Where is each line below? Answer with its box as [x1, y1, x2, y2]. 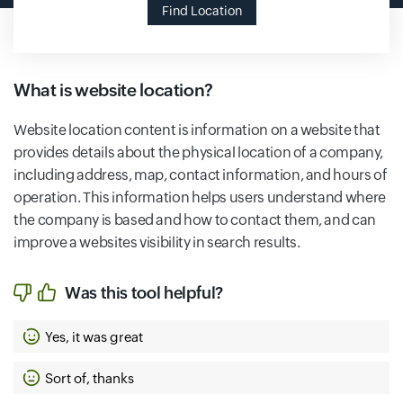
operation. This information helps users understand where [13, 189, 386, 206]
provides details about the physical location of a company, [13, 144, 384, 161]
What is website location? [13, 80, 213, 100]
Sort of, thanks [45, 370, 134, 386]
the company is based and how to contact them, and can [13, 211, 376, 228]
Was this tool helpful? [65, 282, 224, 302]
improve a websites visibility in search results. [13, 234, 300, 251]
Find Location [161, 4, 242, 18]
